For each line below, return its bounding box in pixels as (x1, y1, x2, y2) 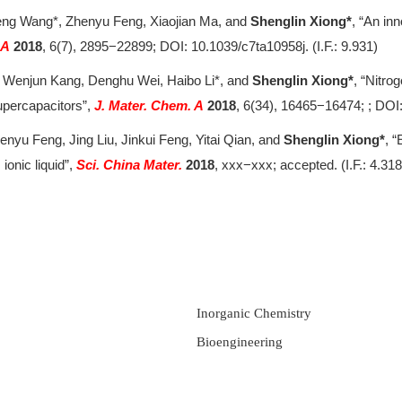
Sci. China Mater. (76, 157, 182, 172)
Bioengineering (197, 335, 283, 349)
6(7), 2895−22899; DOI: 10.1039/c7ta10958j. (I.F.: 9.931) (49, 39, 378, 54)
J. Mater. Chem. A (94, 98, 207, 113)
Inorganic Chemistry (197, 306, 311, 320)
